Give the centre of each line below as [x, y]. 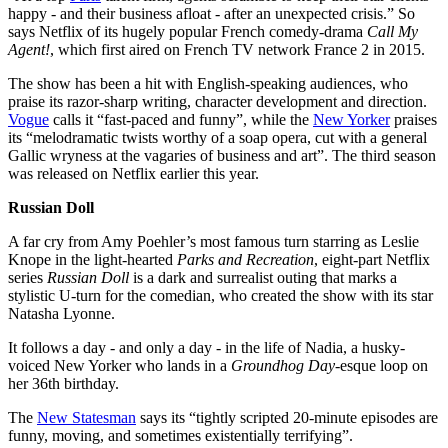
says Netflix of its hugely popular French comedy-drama [187, 31]
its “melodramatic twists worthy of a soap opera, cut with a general [217, 137]
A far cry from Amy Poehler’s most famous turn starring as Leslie [213, 241]
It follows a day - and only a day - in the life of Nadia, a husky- [206, 347]
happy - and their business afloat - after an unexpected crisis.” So [211, 13]
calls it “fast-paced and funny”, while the [181, 119]
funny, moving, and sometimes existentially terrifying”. [180, 435]
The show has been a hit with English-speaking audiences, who [208, 83]
